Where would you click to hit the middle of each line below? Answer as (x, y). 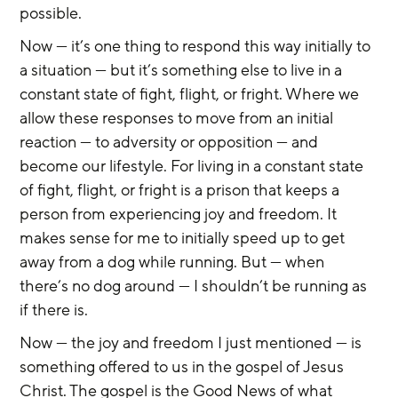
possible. (51, 13)
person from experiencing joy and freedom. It (180, 214)
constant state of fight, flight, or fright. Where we (191, 94)
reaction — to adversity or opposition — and (171, 142)
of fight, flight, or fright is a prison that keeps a (182, 190)
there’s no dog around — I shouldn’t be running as (195, 286)
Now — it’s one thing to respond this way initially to (197, 46)
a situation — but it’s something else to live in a (183, 70)
